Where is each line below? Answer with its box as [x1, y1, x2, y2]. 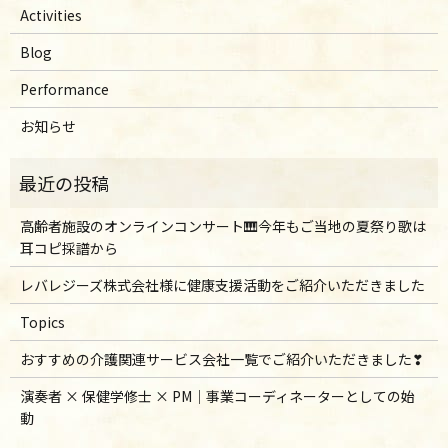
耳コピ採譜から [19, 237, 118, 258]
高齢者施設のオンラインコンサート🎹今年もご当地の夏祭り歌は [19, 215, 426, 236]
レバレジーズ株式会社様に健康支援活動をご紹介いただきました [19, 274, 425, 295]
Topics [19, 311, 65, 332]
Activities [19, 4, 82, 25]
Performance [19, 78, 109, 99]
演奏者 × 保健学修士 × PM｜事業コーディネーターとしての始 [19, 385, 415, 406]
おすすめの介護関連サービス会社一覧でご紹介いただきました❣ [19, 348, 424, 369]
